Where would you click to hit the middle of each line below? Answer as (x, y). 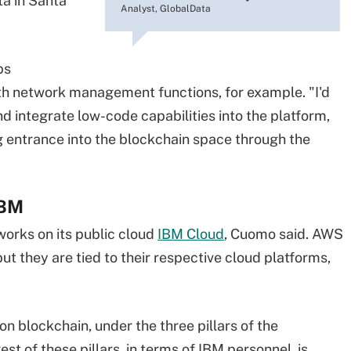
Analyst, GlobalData (166, 9)
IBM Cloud (191, 234)
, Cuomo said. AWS (284, 234)
